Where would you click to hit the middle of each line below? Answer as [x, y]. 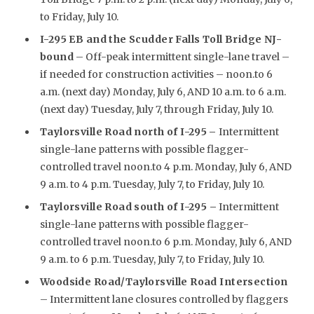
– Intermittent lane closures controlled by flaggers [164, 299]
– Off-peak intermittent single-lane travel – [183, 56]
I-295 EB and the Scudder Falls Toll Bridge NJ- [161, 39]
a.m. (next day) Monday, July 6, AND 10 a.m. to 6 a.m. [163, 91]
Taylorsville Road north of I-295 [123, 131]
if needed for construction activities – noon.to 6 [156, 74]
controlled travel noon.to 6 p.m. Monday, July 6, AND [165, 241]
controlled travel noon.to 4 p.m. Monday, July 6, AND [165, 166]
